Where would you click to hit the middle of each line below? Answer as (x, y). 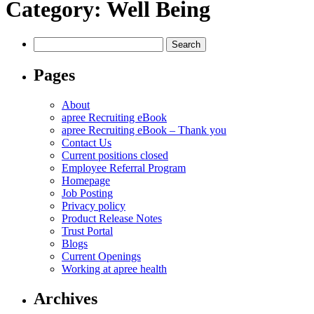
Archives (66, 298)
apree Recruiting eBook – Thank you (144, 130)
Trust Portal (87, 231)
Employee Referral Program (124, 168)
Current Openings (101, 256)
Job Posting (87, 193)
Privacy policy (94, 206)
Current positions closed (115, 155)
